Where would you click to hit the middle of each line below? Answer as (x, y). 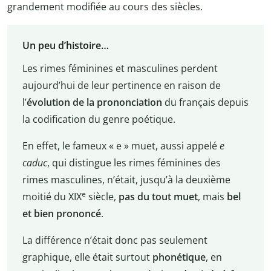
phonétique (179, 257)
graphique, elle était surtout (87, 257)
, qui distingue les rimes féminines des (134, 163)
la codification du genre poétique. (99, 119)
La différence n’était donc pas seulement (115, 240)
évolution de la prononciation (94, 103)
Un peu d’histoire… (65, 46)
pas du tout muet (158, 197)
